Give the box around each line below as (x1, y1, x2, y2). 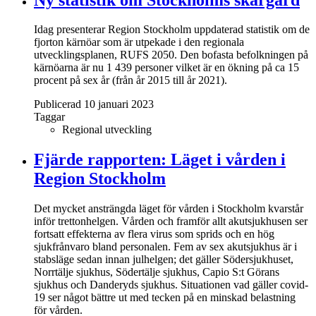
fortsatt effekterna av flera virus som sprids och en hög (34, 228, 274, 241)
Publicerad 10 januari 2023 (34, 98, 154, 111)
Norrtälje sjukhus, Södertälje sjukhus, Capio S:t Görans (34, 266, 279, 279)
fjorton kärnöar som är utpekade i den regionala (34, 36, 244, 49)
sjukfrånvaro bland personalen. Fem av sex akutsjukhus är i (34, 241, 297, 253)
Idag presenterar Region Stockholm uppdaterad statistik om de (34, 23, 310, 36)
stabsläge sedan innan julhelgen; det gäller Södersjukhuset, (34, 253, 293, 266)
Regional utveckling (62, 123, 152, 136)
